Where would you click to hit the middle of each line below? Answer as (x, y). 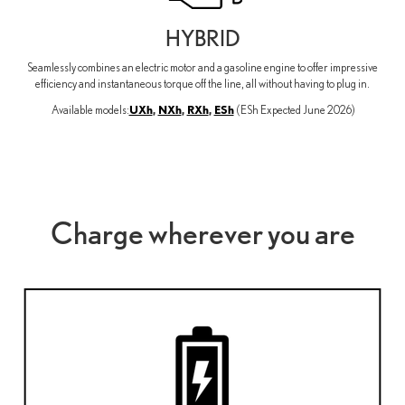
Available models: (90, 109)
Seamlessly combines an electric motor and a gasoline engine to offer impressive (202, 67)
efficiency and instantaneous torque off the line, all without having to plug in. (202, 83)
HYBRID (202, 38)
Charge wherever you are (202, 232)
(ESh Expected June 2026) (295, 109)
